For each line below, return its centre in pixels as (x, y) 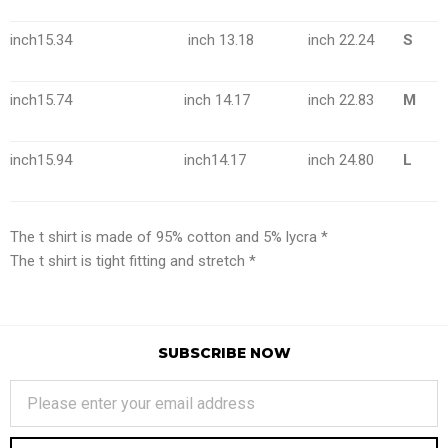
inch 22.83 (341, 100)
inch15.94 (41, 160)
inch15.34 (41, 40)
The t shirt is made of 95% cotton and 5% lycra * (169, 236)
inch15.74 (41, 100)
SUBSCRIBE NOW (224, 353)
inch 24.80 (341, 160)
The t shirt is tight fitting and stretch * (133, 260)
